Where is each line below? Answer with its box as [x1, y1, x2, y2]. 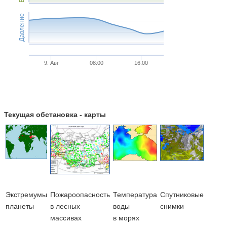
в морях [112, 213, 139, 222]
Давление [18, 13, 25, 42]
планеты [5, 202, 34, 210]
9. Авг [44, 59, 59, 66]
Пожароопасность [50, 190, 110, 199]
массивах [50, 213, 82, 222]
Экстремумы [5, 190, 47, 199]
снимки [160, 202, 184, 210]
